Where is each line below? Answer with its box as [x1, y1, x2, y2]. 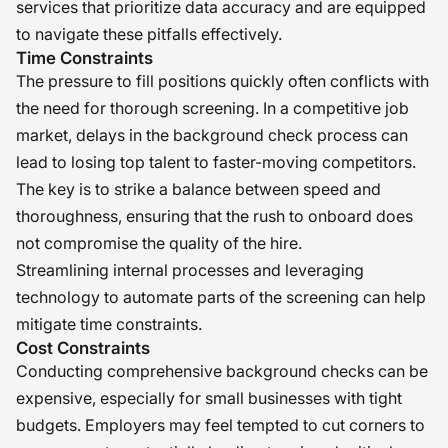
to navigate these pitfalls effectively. [16, 24, 282, 44]
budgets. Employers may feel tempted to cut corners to [16, 415, 425, 435]
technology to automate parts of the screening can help [16, 287, 426, 307]
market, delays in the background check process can [16, 125, 408, 145]
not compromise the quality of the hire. [16, 233, 302, 253]
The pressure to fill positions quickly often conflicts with [16, 71, 429, 91]
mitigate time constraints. [16, 314, 202, 334]
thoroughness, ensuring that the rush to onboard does [16, 206, 413, 226]
